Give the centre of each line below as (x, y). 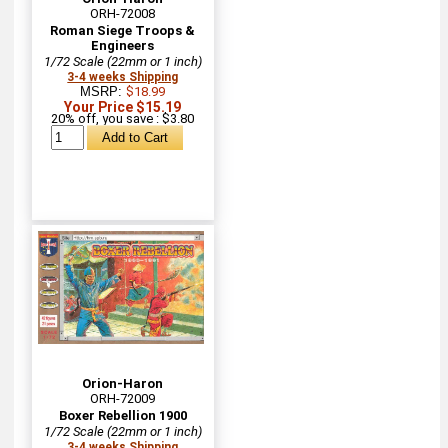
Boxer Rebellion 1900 (122, 415)
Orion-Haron (123, 383)
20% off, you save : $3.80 (123, 118)
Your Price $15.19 (123, 106)
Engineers (123, 45)
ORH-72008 (123, 13)
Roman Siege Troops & (123, 30)
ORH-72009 (123, 398)
